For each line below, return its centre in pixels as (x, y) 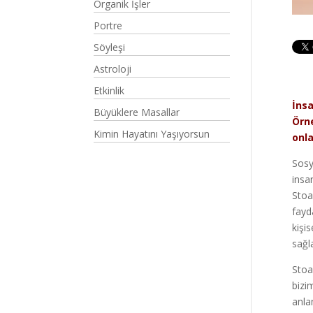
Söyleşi (110, 47)
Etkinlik (109, 90)
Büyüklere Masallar (137, 112)
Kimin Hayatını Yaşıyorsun (152, 134)
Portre (108, 26)
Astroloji (113, 69)
